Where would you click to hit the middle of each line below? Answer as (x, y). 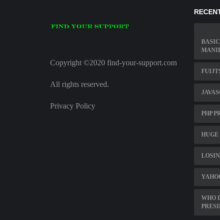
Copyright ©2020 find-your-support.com (113, 63)
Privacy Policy (73, 106)
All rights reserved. (80, 84)
